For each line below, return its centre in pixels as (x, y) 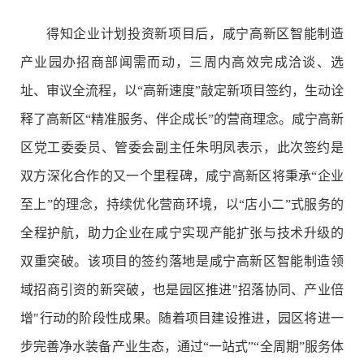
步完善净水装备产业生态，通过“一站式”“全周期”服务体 (182, 347)
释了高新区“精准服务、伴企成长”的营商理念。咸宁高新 (182, 119)
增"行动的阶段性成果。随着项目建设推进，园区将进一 (182, 318)
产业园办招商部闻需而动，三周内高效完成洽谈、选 (182, 63)
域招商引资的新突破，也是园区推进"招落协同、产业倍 (182, 290)
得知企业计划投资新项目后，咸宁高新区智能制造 (195, 34)
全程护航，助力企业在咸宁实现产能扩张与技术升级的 (182, 233)
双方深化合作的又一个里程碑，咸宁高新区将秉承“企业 (182, 176)
